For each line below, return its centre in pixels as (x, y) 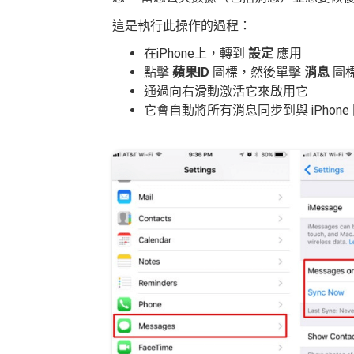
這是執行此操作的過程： (182, 26)
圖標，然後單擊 (258, 72)
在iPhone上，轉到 (196, 53)
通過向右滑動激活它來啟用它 (226, 91)
